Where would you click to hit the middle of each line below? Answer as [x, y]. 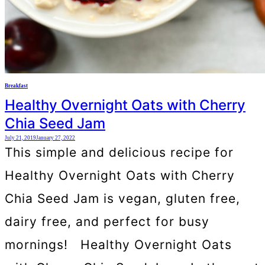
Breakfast [16, 85]
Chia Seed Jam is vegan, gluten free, [122, 199]
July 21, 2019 [20, 138]
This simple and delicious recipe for [119, 153]
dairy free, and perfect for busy [107, 222]
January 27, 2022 [56, 138]
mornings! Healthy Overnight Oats [118, 245]
